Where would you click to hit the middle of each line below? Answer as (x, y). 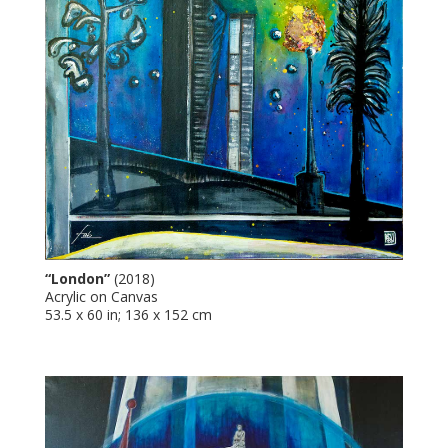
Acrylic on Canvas (101, 297)
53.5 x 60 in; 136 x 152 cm (128, 315)
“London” (79, 279)
